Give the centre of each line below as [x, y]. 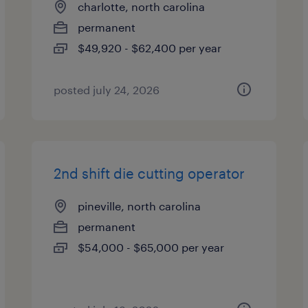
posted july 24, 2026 [107, 90]
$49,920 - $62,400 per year [150, 48]
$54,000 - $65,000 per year [151, 247]
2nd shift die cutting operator [150, 173]
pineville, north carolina [140, 206]
